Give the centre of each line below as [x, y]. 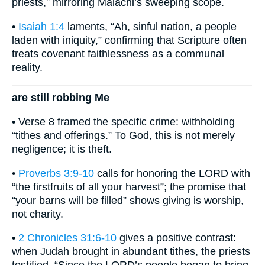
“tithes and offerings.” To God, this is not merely [123, 136]
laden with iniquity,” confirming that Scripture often [129, 41]
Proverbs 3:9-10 [56, 173]
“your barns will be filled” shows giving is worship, [128, 200]
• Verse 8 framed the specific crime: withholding [123, 122]
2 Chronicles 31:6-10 [67, 238]
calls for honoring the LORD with [172, 173]
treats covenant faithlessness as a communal [118, 54]
